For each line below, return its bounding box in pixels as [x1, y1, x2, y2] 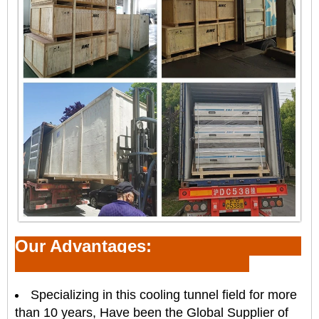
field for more [219, 288, 297, 302]
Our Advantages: [15, 236, 157, 256]
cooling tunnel [140, 288, 219, 302]
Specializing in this [31, 288, 140, 302]
